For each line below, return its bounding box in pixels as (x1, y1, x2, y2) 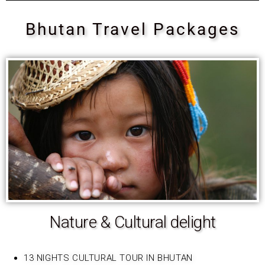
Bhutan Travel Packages (25, 19, 240, 39)
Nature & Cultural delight (49, 212, 216, 232)
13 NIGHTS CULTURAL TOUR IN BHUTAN (24, 252, 193, 263)
